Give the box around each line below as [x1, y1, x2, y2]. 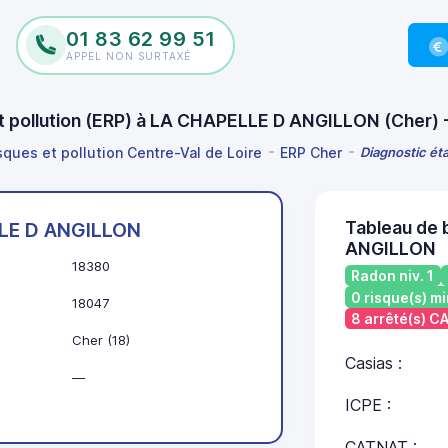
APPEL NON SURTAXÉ [65, 50, 191, 62]
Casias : [344, 353, 402, 374]
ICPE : [344, 395, 391, 416]
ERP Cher [280, 143, 342, 161]
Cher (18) [72, 332, 130, 349]
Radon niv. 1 [351, 267, 434, 285]
